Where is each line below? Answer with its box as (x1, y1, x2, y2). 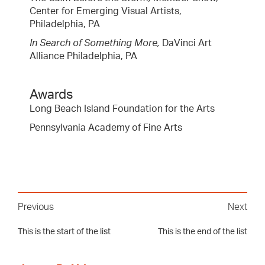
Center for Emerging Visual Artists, (30, 6, 182, 16)
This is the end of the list (158, 227, 247, 236)
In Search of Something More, (30, 38, 160, 48)
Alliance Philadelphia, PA (30, 51, 137, 61)
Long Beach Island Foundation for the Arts (30, 104, 215, 114)
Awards (30, 88, 73, 101)
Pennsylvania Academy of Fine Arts (30, 122, 182, 132)
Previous (18, 202, 54, 212)
